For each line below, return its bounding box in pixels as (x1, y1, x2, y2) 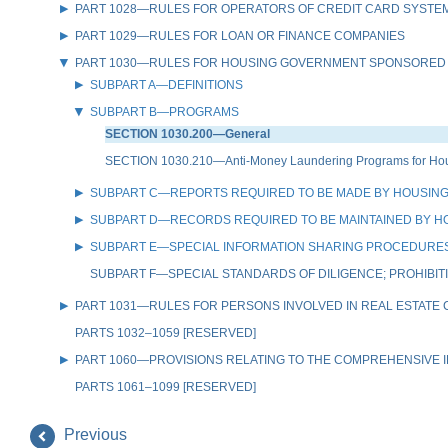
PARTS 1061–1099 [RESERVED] (75, 379, 256, 394)
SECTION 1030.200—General (105, 126, 270, 141)
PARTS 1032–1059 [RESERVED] (75, 325, 256, 340)
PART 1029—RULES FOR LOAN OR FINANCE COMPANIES (75, 28, 405, 43)
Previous (60, 426, 127, 444)
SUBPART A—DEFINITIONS (90, 77, 243, 92)
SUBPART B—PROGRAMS (90, 104, 239, 119)
